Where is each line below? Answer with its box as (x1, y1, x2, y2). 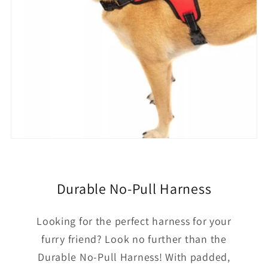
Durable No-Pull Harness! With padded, (38, 249, 230, 264)
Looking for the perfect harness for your (36, 214, 232, 228)
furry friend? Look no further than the (41, 232, 227, 246)
